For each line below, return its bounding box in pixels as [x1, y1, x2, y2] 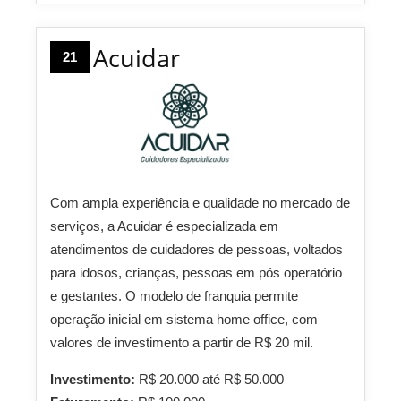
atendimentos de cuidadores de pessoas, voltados [50, 242, 343, 258]
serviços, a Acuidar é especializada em [50, 218, 278, 235]
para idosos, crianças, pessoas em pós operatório [50, 265, 342, 281]
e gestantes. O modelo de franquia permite [50, 288, 298, 304]
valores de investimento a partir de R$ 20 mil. [50, 335, 313, 351]
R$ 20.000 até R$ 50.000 [139, 371, 284, 388]
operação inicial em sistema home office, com [50, 311, 318, 328]
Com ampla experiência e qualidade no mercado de [50, 195, 350, 211]
